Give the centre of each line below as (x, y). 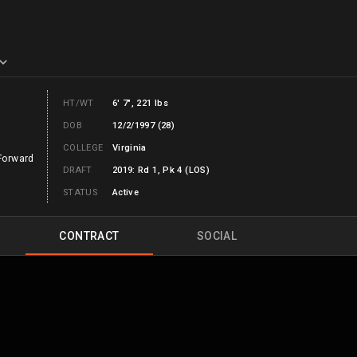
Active (126, 192)
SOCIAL (217, 235)
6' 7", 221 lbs (140, 103)
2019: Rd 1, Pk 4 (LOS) (161, 170)
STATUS (80, 192)
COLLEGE (86, 148)
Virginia (129, 148)
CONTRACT (89, 235)
